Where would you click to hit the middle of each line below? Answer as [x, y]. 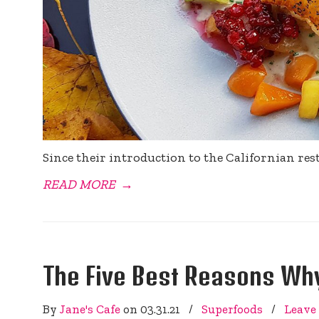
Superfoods [232, 309]
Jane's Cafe [90, 309]
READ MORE [79, 184]
